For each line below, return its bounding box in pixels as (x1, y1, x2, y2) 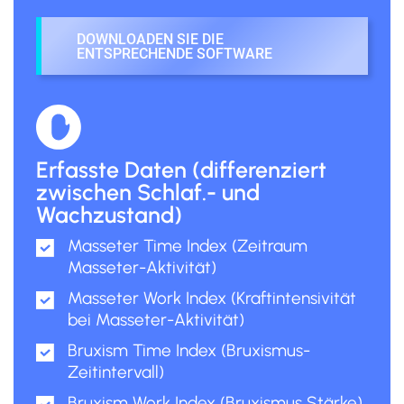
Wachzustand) (36, 200, 182, 228)
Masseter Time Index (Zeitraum (68, 234, 308, 256)
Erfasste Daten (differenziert (36, 155, 326, 183)
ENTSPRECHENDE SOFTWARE (77, 45, 272, 63)
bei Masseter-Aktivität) (68, 308, 244, 330)
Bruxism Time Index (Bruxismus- (68, 339, 310, 361)
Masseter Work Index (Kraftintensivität (68, 287, 356, 308)
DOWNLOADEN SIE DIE (77, 31, 224, 49)
